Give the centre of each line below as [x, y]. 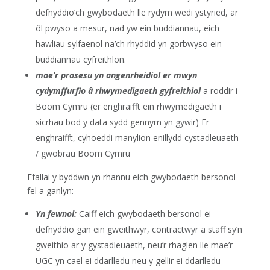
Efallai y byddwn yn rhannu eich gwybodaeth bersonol [131, 177]
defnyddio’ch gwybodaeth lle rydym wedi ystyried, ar [137, 12]
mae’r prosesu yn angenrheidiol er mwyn [116, 75]
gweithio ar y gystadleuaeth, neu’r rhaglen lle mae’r [134, 245]
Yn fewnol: [57, 214]
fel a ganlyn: [51, 191]
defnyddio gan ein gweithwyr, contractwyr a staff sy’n [139, 229]
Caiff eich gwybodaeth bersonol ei [145, 214]
